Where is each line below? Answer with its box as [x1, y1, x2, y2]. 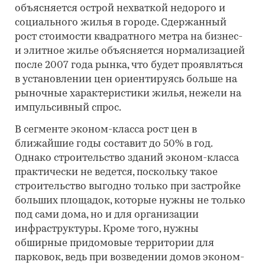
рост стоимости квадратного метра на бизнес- [15, 32, 243, 42]
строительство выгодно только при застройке [15, 182, 241, 192]
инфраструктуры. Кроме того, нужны [15, 224, 199, 234]
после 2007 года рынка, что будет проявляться [15, 60, 243, 70]
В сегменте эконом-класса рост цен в [15, 125, 197, 135]
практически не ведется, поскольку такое [15, 167, 218, 177]
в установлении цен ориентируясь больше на [15, 75, 237, 85]
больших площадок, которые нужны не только [15, 196, 245, 206]
